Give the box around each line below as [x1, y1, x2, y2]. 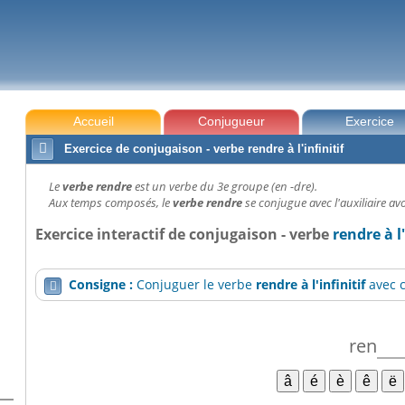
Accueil [72, 114, 114, 128]
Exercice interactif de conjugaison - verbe [35, 224, 334, 244]
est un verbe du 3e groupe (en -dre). [135, 178, 318, 194]
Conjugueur [198, 114, 266, 128]
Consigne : [69, 276, 137, 294]
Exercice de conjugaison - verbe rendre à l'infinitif [64, 142, 344, 155]
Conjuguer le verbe [137, 276, 257, 294]
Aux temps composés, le [49, 194, 174, 211]
